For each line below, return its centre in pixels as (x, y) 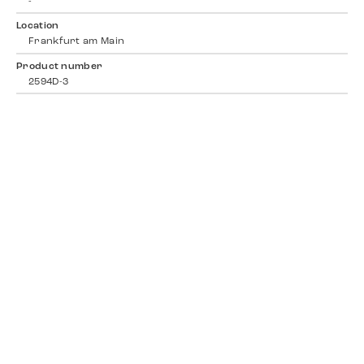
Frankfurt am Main (77, 42)
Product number (60, 66)
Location (38, 26)
